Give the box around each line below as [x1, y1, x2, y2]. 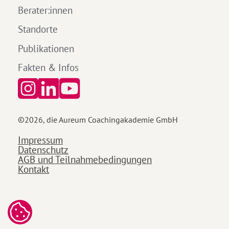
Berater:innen [18, 3, 73, 16]
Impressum [18, 133, 63, 147]
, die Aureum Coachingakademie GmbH [43, 114, 178, 125]
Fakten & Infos [18, 61, 79, 74]
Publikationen [18, 41, 74, 55]
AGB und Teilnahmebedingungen [18, 153, 152, 166]
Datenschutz [18, 143, 68, 156]
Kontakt [18, 163, 49, 176]
